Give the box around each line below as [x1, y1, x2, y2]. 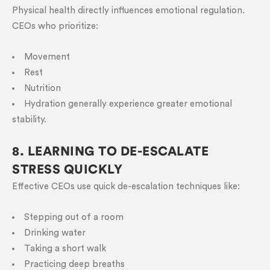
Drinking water [24, 228, 86, 237]
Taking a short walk [24, 244, 106, 253]
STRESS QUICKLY [12, 163, 122, 176]
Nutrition [24, 84, 61, 93]
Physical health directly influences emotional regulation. [12, 6, 245, 15]
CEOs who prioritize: [12, 22, 98, 31]
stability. [12, 115, 46, 124]
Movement [24, 52, 70, 61]
